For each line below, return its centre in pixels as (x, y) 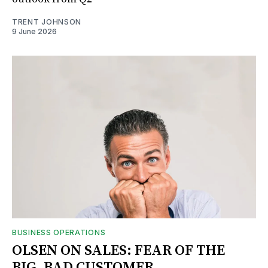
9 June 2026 (34, 31)
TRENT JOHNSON (47, 22)
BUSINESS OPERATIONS (59, 232)
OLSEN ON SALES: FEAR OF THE (118, 250)
